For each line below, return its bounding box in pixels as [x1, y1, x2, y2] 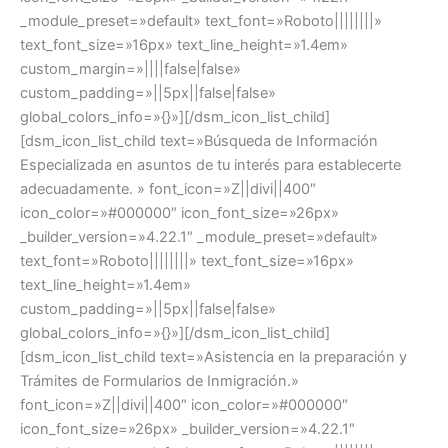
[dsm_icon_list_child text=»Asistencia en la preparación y [20, 348, 407, 367]
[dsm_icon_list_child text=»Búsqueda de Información [20, 132, 378, 151]
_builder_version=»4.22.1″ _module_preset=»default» [20, 228, 378, 247]
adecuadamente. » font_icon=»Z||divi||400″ [20, 180, 316, 199]
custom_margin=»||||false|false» [20, 60, 241, 79]
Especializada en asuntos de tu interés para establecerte [20, 156, 401, 175]
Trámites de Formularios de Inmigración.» [20, 372, 299, 391]
